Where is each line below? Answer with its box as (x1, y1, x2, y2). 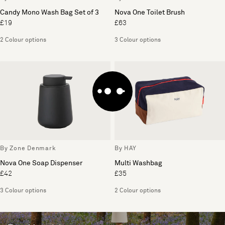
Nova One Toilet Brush (115, 9, 185, 16)
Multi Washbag (115, 159, 162, 167)
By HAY (115, 145, 137, 152)
